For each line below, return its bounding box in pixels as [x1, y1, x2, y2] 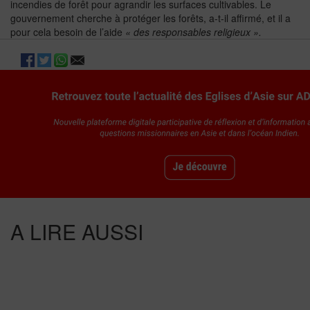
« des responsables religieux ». [125, 25, 262, 39]
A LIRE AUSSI [10, 217, 143, 246]
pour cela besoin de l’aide [10, 25, 125, 39]
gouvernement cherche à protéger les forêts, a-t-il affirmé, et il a [10, 11, 291, 25]
